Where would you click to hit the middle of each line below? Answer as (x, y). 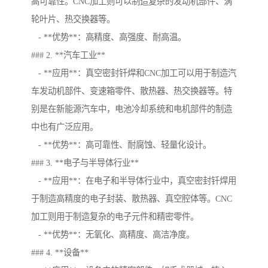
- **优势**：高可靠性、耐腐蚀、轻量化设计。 (121, 145)
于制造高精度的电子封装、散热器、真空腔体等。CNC (132, 199)
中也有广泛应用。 (65, 127)
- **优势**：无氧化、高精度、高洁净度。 (113, 235)
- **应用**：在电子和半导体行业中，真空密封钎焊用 (134, 181)
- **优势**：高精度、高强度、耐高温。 (109, 37)
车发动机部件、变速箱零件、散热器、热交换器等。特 (132, 91)
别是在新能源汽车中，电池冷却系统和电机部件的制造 (132, 109)
